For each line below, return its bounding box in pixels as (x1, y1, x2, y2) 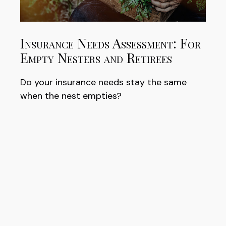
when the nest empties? (20, 90, 122, 102)
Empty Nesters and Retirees (20, 48, 172, 67)
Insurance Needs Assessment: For (20, 33, 201, 52)
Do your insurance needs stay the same (20, 76, 187, 89)
